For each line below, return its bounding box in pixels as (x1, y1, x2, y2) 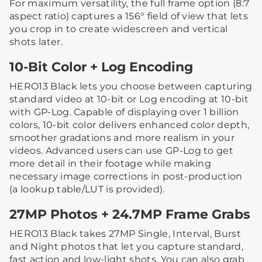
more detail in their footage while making (9, 158, 212, 170)
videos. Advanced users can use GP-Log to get (9, 145, 234, 157)
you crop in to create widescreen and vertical (9, 23, 228, 35)
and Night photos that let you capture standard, (9, 241, 244, 253)
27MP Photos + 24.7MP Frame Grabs (9, 206, 250, 222)
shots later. (9, 36, 63, 48)
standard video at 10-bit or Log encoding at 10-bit (9, 94, 249, 105)
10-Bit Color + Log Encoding (9, 59, 193, 75)
